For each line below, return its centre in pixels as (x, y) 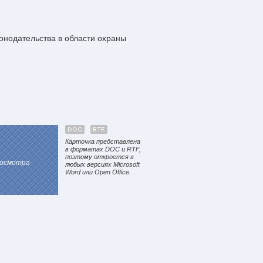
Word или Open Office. (98, 172)
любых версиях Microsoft (102, 164)
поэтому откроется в (100, 157)
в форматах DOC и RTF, (103, 149)
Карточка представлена (103, 141)
